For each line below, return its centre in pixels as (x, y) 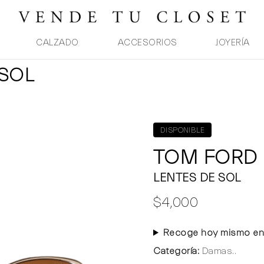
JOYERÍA (233, 43)
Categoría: (176, 251)
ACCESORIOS (147, 43)
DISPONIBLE (182, 130)
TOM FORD (205, 158)
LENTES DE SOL (197, 178)
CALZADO (57, 43)
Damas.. (218, 251)
